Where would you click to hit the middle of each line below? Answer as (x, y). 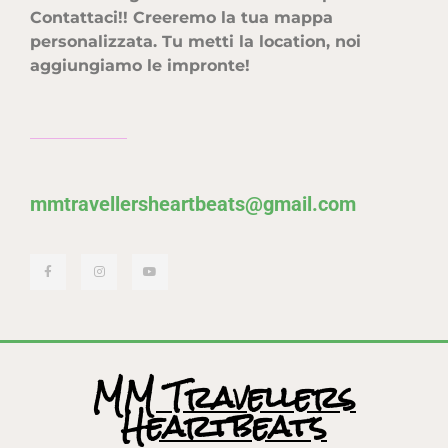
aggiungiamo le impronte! (140, 66)
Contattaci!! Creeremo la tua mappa (181, 18)
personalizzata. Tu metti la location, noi (195, 42)
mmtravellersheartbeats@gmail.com (193, 203)
